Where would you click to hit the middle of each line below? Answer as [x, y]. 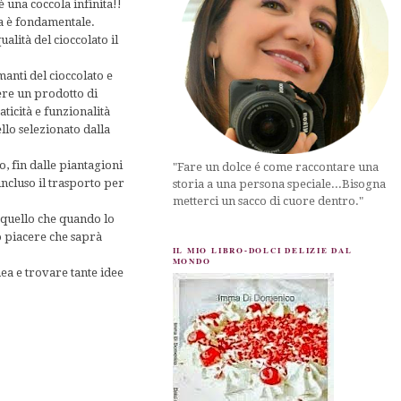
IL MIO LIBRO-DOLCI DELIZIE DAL [262, 250]
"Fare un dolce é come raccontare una [275, 166]
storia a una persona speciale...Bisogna [279, 183]
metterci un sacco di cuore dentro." [268, 200]
